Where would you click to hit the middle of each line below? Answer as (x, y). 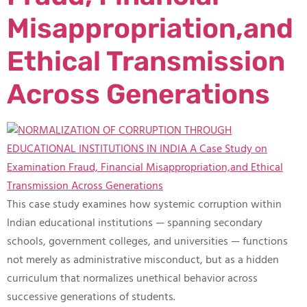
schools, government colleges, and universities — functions (147, 242)
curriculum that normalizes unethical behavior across (132, 279)
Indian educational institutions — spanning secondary (135, 223)
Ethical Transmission (146, 61)
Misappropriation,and (150, 28)
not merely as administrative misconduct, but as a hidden (143, 260)
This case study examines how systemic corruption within (144, 205)
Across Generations (138, 94)
